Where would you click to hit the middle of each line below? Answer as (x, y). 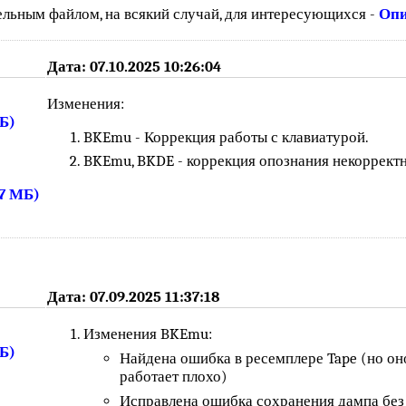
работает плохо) (174, 376)
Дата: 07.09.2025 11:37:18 (134, 297)
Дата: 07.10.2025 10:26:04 (135, 67)
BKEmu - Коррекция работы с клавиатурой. (227, 137)
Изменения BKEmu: (148, 334)
